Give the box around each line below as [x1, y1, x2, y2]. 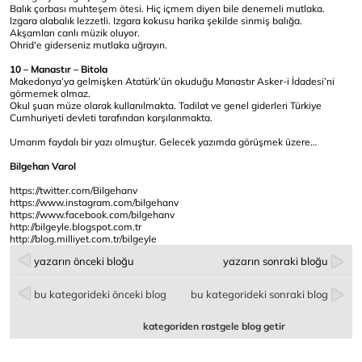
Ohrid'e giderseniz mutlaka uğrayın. [10, 39, 167, 51]
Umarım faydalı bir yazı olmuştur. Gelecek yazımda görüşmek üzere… [10, 136, 317, 148]
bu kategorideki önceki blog [34, 288, 166, 301]
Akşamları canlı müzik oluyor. [10, 27, 140, 39]
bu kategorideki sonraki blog [191, 288, 328, 301]
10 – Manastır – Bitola [10, 63, 107, 75]
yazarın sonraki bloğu [223, 255, 328, 267]
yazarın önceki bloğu [34, 255, 134, 267]
